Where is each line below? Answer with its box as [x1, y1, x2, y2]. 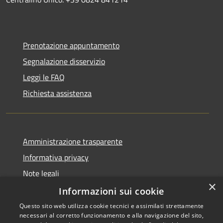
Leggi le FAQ [23, 71, 65, 83]
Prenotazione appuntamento [23, 39, 119, 51]
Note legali [23, 167, 59, 179]
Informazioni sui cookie [59, 185, 164, 197]
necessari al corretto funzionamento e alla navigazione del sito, [19, 211, 204, 220]
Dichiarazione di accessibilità [23, 183, 119, 195]
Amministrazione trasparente [23, 135, 122, 147]
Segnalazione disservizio [23, 55, 105, 67]
